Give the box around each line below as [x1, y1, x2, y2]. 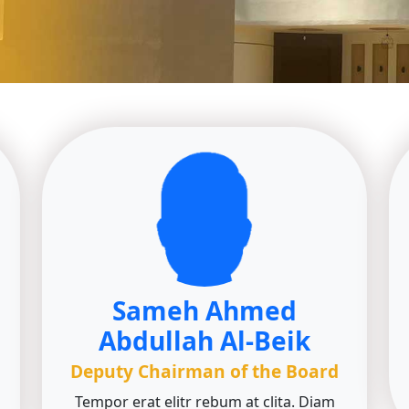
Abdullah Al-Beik [99, 323, 310, 358]
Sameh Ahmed [112, 293, 297, 328]
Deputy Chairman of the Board [70, 359, 339, 383]
